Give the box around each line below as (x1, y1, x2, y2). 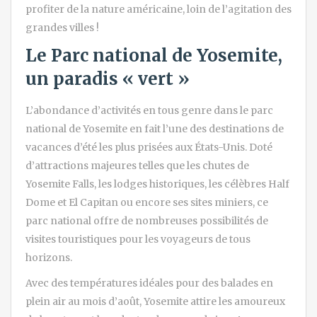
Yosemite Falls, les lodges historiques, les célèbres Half (25, 177, 289, 190)
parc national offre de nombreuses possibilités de (25, 214, 268, 227)
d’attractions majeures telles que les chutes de (25, 158, 249, 172)
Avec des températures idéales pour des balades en (25, 276, 273, 289)
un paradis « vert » (25, 67, 190, 90)
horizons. (25, 250, 72, 264)
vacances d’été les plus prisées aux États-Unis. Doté (25, 140, 272, 154)
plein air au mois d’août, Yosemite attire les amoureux (25, 294, 285, 308)
